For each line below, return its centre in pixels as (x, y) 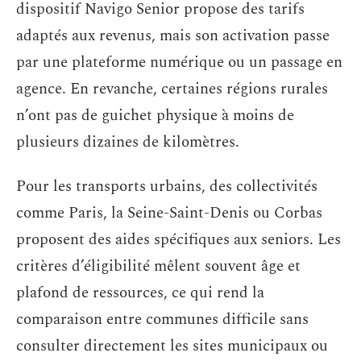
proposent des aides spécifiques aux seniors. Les (178, 240)
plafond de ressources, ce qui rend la (140, 293)
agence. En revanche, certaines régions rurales (172, 89)
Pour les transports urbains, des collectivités (167, 187)
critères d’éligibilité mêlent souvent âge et (158, 266)
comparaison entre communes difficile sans (162, 320)
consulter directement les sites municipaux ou (172, 346)
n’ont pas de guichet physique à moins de (155, 115)
